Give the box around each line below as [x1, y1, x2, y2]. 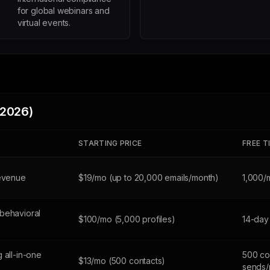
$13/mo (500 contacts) [78, 256, 166, 266]
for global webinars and [17, 5, 110, 16]
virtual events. [17, 17, 71, 28]
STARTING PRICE [78, 139, 142, 148]
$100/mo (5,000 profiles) [78, 214, 175, 224]
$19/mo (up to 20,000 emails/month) [78, 172, 219, 183]
